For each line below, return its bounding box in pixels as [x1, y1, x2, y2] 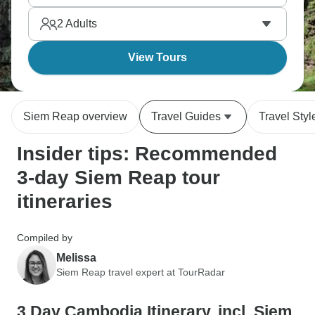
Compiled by [17, 232, 72, 243]
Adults [63, 18, 97, 30]
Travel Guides [151, 110, 221, 122]
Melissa [56, 251, 96, 264]
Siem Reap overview [23, 110, 127, 122]
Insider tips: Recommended [17, 143, 277, 165]
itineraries [17, 191, 112, 212]
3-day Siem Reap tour [17, 167, 220, 188]
